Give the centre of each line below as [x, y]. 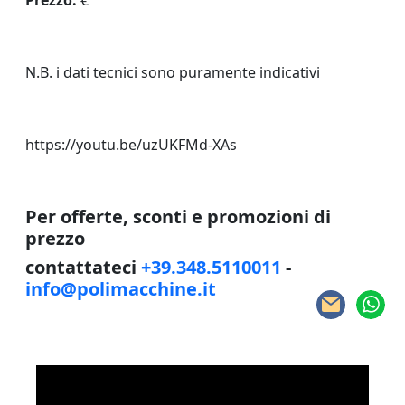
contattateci [83, 267]
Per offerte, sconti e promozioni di [178, 217]
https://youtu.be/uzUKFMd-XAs [131, 145]
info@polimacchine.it [121, 289]
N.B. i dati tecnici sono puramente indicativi [173, 72]
